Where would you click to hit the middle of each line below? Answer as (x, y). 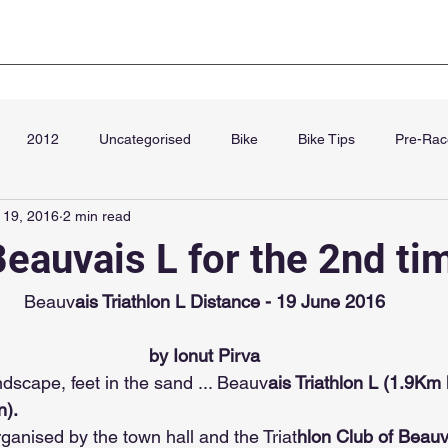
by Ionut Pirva (204, 355)
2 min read (97, 215)
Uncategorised (145, 138)
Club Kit (53, 43)
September (57, 218)
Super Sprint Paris (209, 43)
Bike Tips (326, 138)
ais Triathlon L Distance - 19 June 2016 (229, 301)
